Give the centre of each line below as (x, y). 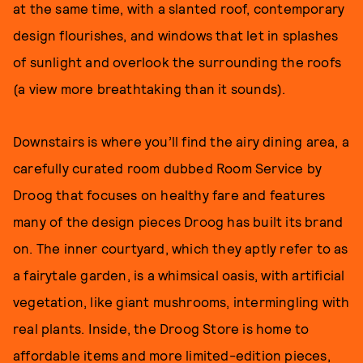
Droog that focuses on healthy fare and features (169, 194)
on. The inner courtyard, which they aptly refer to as (181, 248)
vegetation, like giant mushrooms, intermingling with (181, 301)
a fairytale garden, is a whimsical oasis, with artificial (179, 274)
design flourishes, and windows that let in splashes (176, 34)
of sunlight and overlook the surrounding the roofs (177, 61)
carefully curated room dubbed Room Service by (168, 167)
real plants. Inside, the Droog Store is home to (161, 328)
